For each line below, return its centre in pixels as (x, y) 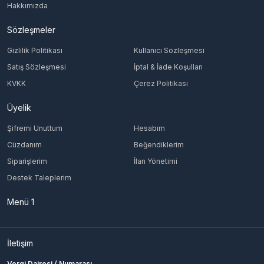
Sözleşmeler (31, 30)
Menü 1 (21, 202)
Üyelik (19, 108)
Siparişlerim (27, 161)
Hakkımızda (27, 6)
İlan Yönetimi (155, 161)
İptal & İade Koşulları (168, 67)
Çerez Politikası (161, 83)
